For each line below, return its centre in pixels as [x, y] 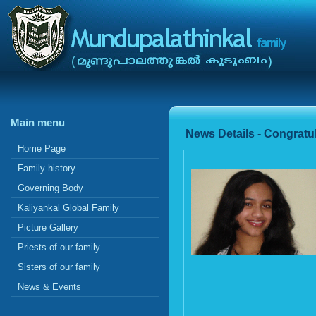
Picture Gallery [48, 228]
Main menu [38, 123]
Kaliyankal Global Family [68, 208]
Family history [47, 169]
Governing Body [50, 188]
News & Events [49, 287]
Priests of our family [59, 248]
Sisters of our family [59, 267]
